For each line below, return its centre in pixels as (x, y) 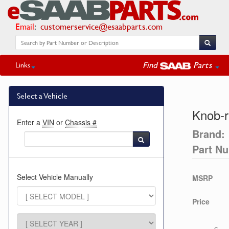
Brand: (209, 134)
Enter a (30, 122)
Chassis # (81, 122)
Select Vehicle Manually (55, 177)
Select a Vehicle (42, 96)
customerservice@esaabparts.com (101, 26)
